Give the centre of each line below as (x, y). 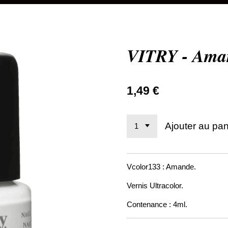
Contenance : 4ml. (157, 205)
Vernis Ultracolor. (155, 186)
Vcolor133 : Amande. (161, 167)
